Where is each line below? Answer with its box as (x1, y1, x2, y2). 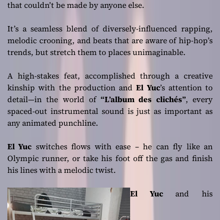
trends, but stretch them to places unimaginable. (7, 47, 186, 58)
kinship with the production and (7, 82, 137, 93)
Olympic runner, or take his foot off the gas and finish (7, 153, 213, 164)
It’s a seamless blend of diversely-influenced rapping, (7, 23, 213, 34)
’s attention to (160, 82, 213, 93)
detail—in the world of (7, 94, 101, 105)
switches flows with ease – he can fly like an (31, 141, 213, 152)
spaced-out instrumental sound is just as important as (7, 106, 213, 117)
